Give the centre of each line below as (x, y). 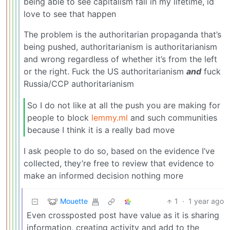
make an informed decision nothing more (103, 176)
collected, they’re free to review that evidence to (119, 164)
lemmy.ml (110, 117)
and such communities (172, 117)
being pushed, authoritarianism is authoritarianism (120, 47)
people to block (59, 117)
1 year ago (206, 201)
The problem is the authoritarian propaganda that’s (122, 35)
